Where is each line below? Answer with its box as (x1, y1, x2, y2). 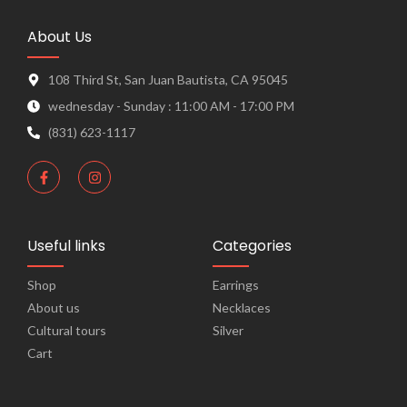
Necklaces (213, 300, 271, 316)
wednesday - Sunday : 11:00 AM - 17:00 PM (47, 98, 294, 114)
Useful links (27, 235, 105, 257)
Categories (213, 235, 292, 257)
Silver (213, 323, 243, 339)
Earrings (213, 277, 259, 293)
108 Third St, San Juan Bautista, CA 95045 (47, 72, 288, 88)
